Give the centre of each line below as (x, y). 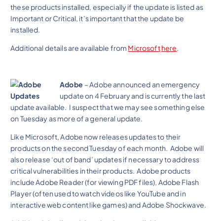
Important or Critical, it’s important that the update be (97, 18)
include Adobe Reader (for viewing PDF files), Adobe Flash (105, 182)
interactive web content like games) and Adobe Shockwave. (110, 205)
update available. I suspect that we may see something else (108, 107)
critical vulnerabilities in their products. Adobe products (101, 171)
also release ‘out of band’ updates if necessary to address (105, 160)
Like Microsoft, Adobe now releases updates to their (96, 137)
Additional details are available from (69, 48)
